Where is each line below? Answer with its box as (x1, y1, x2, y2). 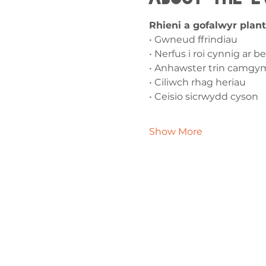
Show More (148, 126, 202, 138)
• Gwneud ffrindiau (148, 34, 237, 46)
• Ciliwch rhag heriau (148, 77, 246, 88)
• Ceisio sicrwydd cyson (148, 91, 258, 103)
